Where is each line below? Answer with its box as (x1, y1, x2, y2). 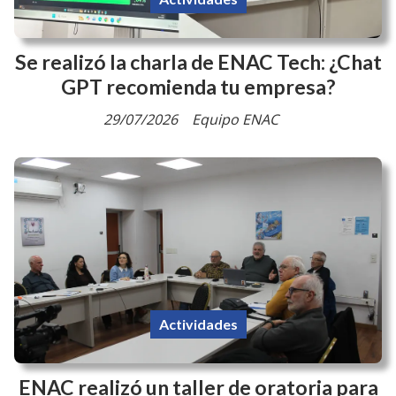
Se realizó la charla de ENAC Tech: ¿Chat (14, 49, 382, 75)
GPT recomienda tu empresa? (61, 74, 335, 100)
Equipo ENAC (192, 109, 278, 129)
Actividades (158, 315, 238, 332)
